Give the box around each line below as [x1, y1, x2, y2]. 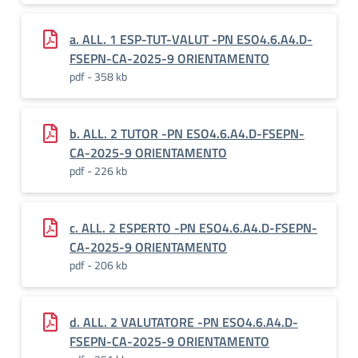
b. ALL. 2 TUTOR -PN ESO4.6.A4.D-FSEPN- [70, 124, 304, 143]
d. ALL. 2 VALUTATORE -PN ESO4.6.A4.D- [70, 312, 298, 332]
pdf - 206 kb [70, 257, 127, 273]
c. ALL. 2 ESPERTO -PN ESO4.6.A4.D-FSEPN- [70, 218, 317, 237]
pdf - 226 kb [70, 162, 127, 179]
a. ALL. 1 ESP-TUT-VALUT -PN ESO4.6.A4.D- [70, 30, 312, 49]
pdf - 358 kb [70, 68, 127, 85]
